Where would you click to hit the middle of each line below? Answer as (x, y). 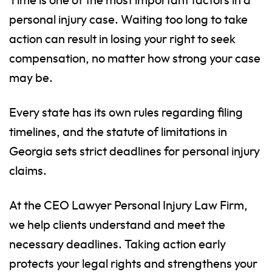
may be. (31, 79)
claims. (28, 172)
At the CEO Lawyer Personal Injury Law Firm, (128, 206)
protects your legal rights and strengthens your (133, 264)
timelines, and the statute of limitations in (118, 133)
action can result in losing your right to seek (122, 40)
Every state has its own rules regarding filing (126, 113)
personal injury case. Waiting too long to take (128, 20)
